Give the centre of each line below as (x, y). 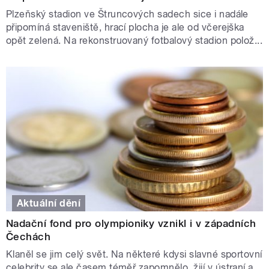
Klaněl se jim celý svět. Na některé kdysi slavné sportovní (134, 254)
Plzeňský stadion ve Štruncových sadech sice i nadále (127, 14)
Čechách (29, 236)
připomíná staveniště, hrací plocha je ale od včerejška (125, 28)
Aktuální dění (49, 203)
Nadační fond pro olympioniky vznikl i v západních (131, 223)
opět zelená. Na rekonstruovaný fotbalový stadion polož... (134, 41)
